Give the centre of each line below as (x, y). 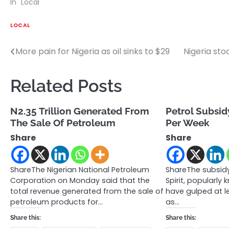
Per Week (188, 123)
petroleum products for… (56, 202)
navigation (41, 73)
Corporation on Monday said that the (80, 181)
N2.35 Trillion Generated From (80, 111)
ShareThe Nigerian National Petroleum (80, 170)
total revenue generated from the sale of (87, 191)
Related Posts (66, 86)
